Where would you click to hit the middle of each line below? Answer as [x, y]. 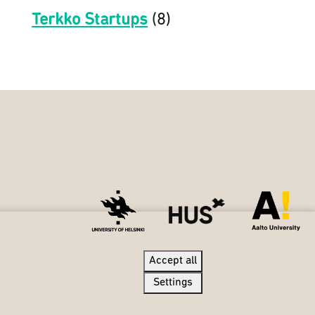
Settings [173, 282]
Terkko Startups [90, 20]
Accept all [173, 261]
